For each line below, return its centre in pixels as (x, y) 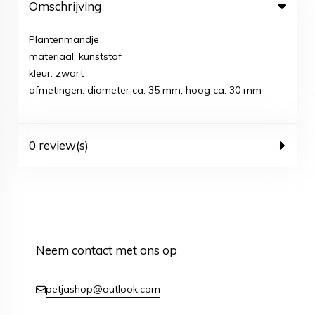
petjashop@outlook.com (103, 289)
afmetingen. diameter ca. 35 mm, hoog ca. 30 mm (145, 90)
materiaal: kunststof (75, 56)
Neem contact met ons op (107, 250)
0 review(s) (59, 145)
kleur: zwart (56, 73)
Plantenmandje (65, 39)
